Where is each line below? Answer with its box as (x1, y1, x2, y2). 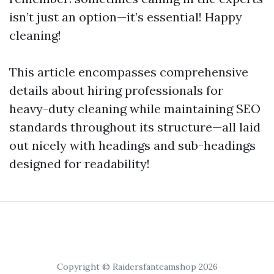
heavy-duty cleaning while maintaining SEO (9, 101, 261, 116)
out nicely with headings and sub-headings (9, 138, 256, 153)
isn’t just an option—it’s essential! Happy (9, 9, 242, 24)
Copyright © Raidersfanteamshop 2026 (56, 261, 218, 272)
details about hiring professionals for (9, 83, 223, 98)
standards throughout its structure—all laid (9, 119, 261, 135)
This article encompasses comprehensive (9, 64, 248, 80)
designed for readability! (9, 156, 150, 171)
